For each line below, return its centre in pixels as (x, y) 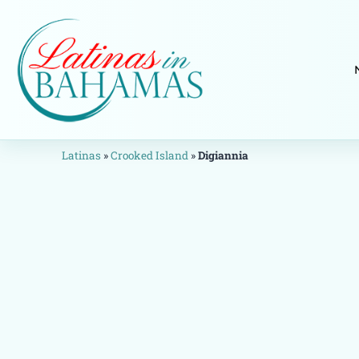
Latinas (82, 156)
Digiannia (224, 156)
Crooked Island (150, 156)
